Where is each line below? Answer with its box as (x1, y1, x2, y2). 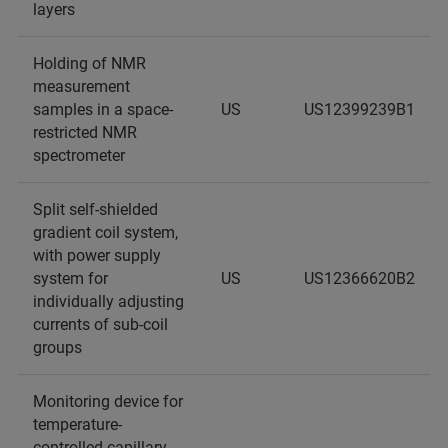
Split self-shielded (33, 200, 158, 219)
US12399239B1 (304, 100, 415, 119)
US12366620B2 (304, 269, 415, 288)
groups (33, 338, 82, 357)
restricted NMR (33, 123, 137, 142)
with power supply (33, 246, 161, 265)
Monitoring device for (33, 392, 183, 411)
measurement (33, 77, 130, 96)
